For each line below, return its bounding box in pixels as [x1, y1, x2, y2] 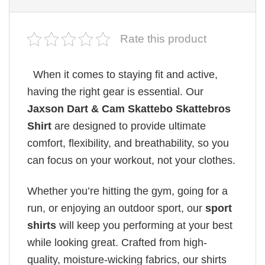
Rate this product [120, 33, 206, 46]
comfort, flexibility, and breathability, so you [27, 137, 229, 150]
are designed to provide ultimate [51, 120, 206, 132]
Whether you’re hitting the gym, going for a [27, 185, 228, 198]
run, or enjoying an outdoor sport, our [27, 202, 205, 215]
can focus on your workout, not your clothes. [27, 154, 235, 167]
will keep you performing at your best [56, 219, 232, 232]
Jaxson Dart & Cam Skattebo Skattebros [27, 103, 231, 115]
